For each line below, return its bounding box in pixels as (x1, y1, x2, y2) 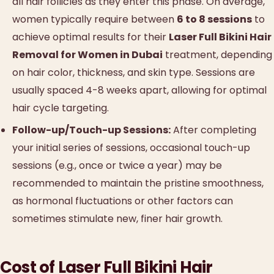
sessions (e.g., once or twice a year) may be (12, 158, 222, 173)
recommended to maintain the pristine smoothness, (12, 176, 264, 191)
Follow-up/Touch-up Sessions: (12, 123, 171, 138)
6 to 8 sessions (177, 12, 252, 26)
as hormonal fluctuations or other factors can (12, 194, 233, 209)
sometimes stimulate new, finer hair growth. (12, 212, 223, 226)
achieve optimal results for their (12, 29, 169, 44)
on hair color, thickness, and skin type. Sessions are (12, 65, 255, 80)
